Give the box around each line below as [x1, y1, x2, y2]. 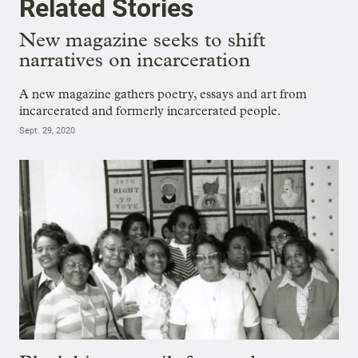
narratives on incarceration [19, 47, 250, 71]
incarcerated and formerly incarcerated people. [19, 103, 281, 119]
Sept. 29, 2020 [19, 125, 75, 137]
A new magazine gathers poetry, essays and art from [19, 86, 307, 102]
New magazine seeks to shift [19, 27, 265, 51]
